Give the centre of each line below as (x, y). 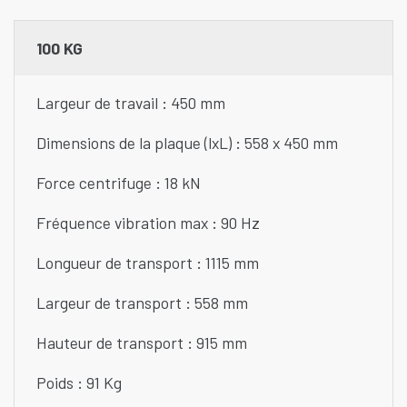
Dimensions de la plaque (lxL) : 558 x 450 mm (187, 143)
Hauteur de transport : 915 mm (144, 343)
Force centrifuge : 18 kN (119, 183)
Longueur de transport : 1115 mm (149, 263)
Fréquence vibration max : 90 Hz (148, 223)
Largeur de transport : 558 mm (144, 303)
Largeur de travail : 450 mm (133, 103)
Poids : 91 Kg (83, 383)
